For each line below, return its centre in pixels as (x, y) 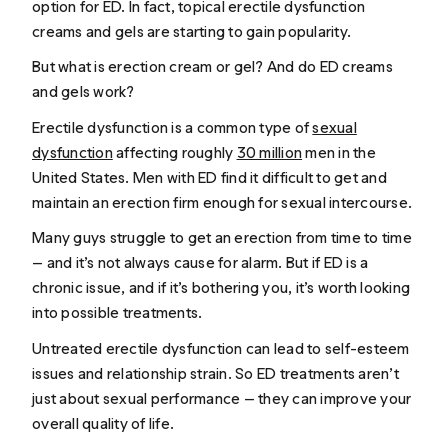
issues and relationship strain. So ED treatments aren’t (215, 373)
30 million (269, 152)
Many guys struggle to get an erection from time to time (222, 238)
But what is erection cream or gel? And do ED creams (212, 67)
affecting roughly (174, 152)
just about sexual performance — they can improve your (222, 398)
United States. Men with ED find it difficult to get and (209, 177)
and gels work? (83, 92)
